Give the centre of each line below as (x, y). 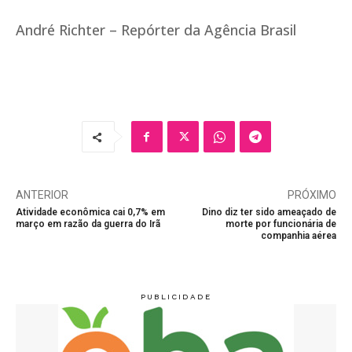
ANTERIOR (42, 195)
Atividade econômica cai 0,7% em (90, 213)
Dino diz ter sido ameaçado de (269, 213)
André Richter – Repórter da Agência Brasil (156, 30)
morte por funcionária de (280, 224)
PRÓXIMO (312, 195)
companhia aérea (298, 236)
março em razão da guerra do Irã (88, 224)
